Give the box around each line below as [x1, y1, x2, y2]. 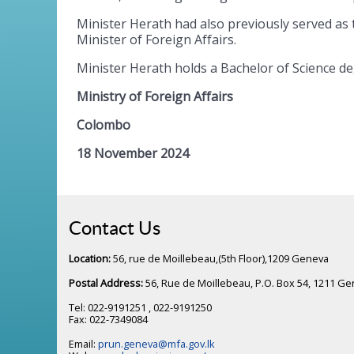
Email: [69, 336, 98, 351]
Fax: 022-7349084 [69, 311, 148, 326]
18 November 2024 [77, 145, 189, 163]
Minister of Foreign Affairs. [77, 31, 236, 49]
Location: [69, 250, 111, 265]
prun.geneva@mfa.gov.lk [98, 336, 215, 351]
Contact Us [69, 217, 160, 239]
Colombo [77, 116, 130, 134]
